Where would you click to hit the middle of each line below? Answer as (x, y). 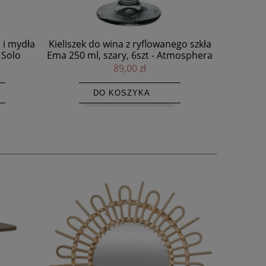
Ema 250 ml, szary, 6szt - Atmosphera (130, 55)
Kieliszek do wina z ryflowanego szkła (130, 44)
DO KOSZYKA (122, 93)
